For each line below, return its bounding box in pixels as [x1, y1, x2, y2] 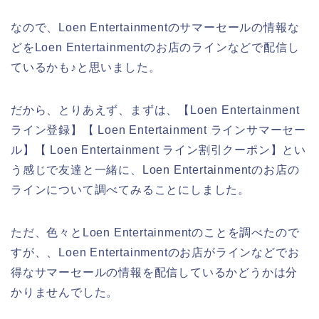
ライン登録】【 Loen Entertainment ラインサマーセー [11, 123, 306, 136]
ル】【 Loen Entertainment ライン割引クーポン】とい [11, 143, 306, 156]
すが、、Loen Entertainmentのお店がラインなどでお [11, 246, 300, 258]
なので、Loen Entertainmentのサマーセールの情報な [11, 21, 300, 33]
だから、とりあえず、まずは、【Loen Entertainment [11, 103, 300, 116]
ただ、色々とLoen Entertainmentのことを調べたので [11, 226, 300, 239]
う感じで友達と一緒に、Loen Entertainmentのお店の [11, 163, 300, 176]
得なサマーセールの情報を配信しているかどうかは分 [11, 266, 298, 278]
